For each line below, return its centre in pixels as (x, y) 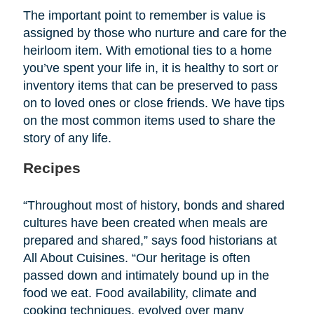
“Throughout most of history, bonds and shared (153, 205)
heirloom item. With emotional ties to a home (147, 50)
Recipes (52, 168)
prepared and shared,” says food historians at (150, 240)
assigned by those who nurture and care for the (155, 33)
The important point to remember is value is (144, 15)
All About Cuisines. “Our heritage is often (136, 258)
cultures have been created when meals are (145, 223)
